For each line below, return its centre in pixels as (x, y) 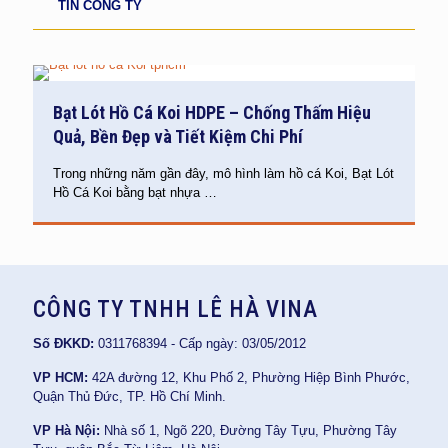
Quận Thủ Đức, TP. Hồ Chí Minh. (129, 396)
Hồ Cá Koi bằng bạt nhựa (126, 192)
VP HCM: (60, 377)
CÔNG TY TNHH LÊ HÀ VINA (175, 309)
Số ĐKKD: (63, 343)
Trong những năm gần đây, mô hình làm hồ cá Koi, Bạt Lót (223, 173)
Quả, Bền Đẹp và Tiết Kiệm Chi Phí (178, 136)
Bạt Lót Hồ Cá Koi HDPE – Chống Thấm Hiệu (212, 112)
